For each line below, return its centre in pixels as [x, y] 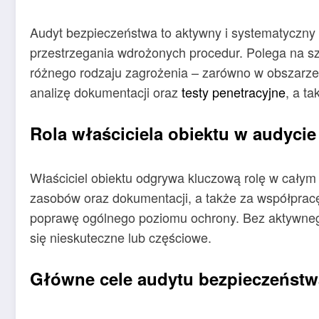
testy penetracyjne [234, 92]
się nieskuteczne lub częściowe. [121, 237]
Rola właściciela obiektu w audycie [173, 133]
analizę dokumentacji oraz [106, 92]
